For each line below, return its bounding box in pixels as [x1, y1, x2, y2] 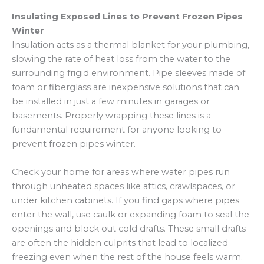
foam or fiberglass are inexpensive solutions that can [12, 82, 239, 93]
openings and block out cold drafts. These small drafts [12, 223, 246, 234]
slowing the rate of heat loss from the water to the [12, 54, 230, 65]
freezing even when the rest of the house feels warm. [12, 251, 243, 262]
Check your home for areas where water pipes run [12, 166, 230, 177]
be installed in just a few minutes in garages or [12, 96, 210, 107]
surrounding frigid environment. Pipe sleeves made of [12, 68, 245, 79]
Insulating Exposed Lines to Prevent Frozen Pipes [12, 11, 243, 22]
